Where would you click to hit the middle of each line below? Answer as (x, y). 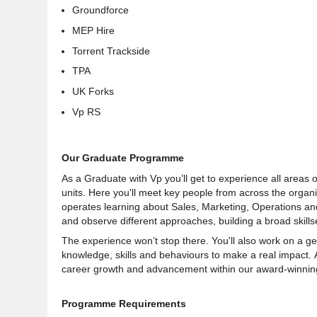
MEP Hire (93, 30)
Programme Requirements (124, 304)
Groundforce (100, 10)
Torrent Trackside (111, 51)
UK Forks (93, 92)
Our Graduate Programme (123, 157)
